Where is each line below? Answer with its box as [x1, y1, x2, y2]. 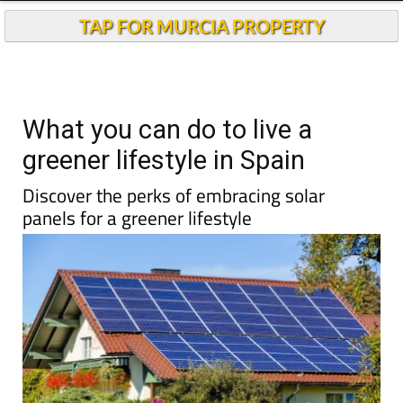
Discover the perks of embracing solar [22, 181, 325, 210]
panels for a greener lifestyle [22, 203, 252, 232]
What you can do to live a [22, 114, 312, 145]
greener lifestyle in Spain [22, 145, 305, 175]
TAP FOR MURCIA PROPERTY [78, 15, 325, 37]
